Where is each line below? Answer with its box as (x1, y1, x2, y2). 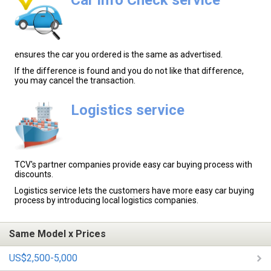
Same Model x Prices (9, 228, 106, 240)
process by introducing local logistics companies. (15, 195, 198, 206)
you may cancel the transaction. (15, 75, 135, 85)
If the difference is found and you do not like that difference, (15, 65, 244, 76)
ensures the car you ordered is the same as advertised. (15, 49, 223, 59)
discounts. (15, 169, 53, 180)
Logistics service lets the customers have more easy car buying (15, 186, 254, 196)
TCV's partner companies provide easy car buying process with (15, 160, 252, 170)
